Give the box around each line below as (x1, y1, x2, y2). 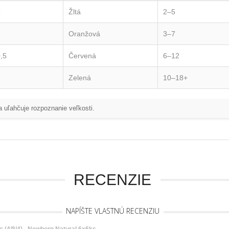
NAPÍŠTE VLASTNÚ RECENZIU (65, 206, 159, 216)
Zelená (68, 73, 91, 82)
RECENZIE (74, 171, 151, 189)
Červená (68, 51, 96, 60)
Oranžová (68, 29, 100, 38)
